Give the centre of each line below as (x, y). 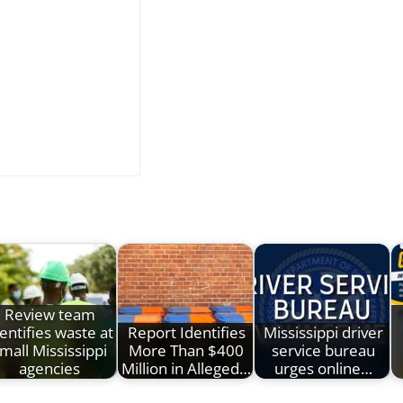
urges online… (323, 369)
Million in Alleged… (186, 369)
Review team (49, 315)
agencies (49, 369)
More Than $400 (186, 351)
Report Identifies (186, 333)
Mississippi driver (323, 333)
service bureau (323, 351)
